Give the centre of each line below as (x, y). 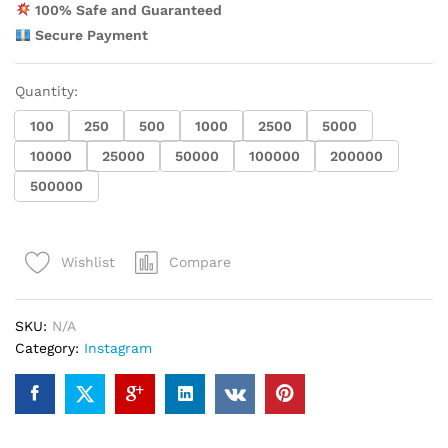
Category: (49, 348)
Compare (200, 262)
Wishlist (88, 262)
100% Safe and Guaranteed (126, 10)
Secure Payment (89, 35)
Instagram (118, 348)
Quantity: (46, 91)
